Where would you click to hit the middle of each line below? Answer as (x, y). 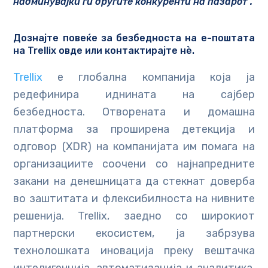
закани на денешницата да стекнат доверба (134, 182)
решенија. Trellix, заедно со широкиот (134, 216)
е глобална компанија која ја (149, 77)
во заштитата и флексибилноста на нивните (134, 199)
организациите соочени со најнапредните (134, 164)
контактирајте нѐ (149, 51)
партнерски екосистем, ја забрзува (134, 234)
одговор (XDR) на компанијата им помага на (134, 147)
